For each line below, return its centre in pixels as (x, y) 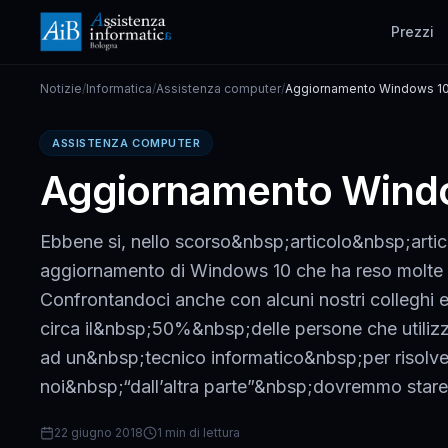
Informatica (119, 88)
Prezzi (412, 31)
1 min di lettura (198, 432)
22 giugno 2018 (98, 432)
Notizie (61, 88)
